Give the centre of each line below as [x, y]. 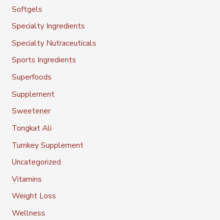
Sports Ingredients [44, 60]
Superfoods [31, 77]
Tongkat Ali [31, 128]
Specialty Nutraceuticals [54, 43]
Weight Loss [34, 196]
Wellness [28, 213]
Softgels [27, 9]
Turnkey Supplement [47, 145]
